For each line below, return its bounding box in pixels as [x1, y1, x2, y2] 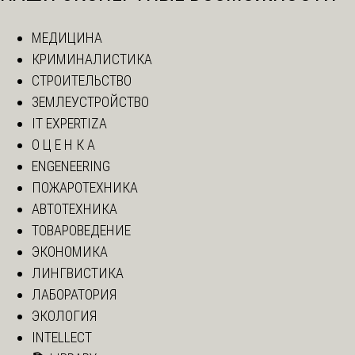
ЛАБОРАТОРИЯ [32, 286, 116, 303]
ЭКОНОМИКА [32, 243, 108, 261]
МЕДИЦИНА [32, 29, 102, 47]
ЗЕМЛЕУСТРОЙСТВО [32, 94, 149, 111]
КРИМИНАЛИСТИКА [32, 51, 152, 68]
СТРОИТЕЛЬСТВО [32, 72, 132, 90]
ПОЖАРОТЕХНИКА [32, 179, 138, 197]
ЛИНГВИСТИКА [32, 265, 124, 282]
